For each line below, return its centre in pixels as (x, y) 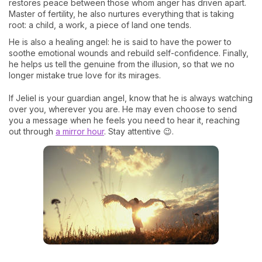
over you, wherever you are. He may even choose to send (123, 109)
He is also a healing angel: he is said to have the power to (120, 42)
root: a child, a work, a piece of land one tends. (100, 25)
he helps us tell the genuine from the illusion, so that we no (122, 64)
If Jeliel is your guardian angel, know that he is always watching (131, 98)
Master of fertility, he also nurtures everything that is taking (121, 14)
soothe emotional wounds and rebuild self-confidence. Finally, (129, 53)
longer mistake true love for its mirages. (85, 75)
